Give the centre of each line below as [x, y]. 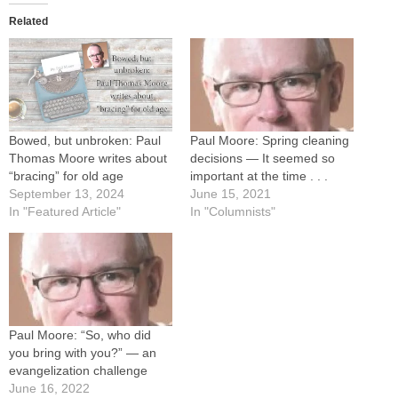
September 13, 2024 [67, 193]
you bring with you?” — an [83, 353]
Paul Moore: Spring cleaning [270, 140]
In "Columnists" [233, 211]
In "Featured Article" [65, 211]
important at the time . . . [259, 175]
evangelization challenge [78, 371]
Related [28, 21]
